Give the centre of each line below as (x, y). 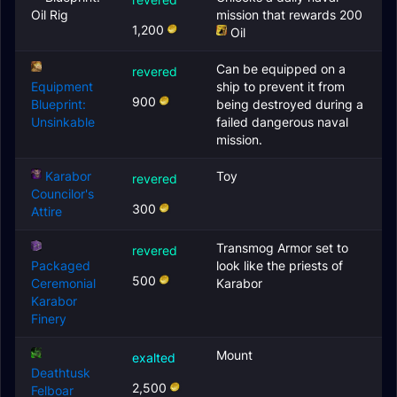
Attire (47, 211)
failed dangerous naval (282, 122)
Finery (49, 319)
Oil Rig (50, 15)
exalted (154, 358)
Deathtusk (61, 373)
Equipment (62, 86)
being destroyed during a (290, 104)
